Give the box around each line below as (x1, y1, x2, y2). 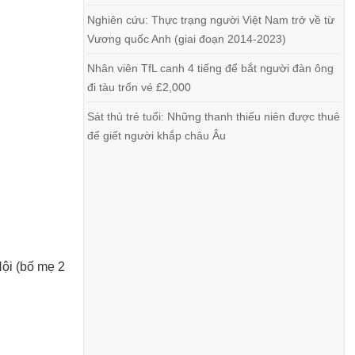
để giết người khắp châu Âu (87, 129, 227, 142)
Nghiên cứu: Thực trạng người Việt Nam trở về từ (87, 13, 335, 26)
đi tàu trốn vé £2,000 (87, 81, 192, 94)
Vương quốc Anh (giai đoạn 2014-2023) (87, 32, 287, 45)
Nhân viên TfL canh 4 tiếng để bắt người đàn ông (87, 62, 334, 74)
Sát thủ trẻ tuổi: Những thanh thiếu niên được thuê (87, 110, 341, 123)
